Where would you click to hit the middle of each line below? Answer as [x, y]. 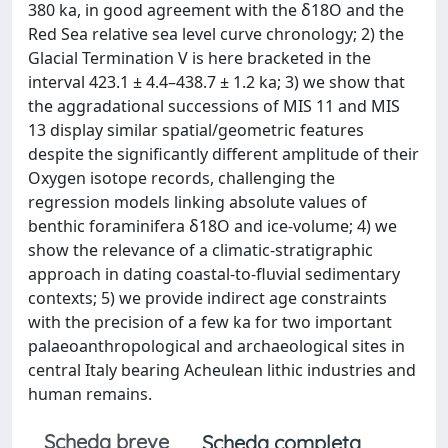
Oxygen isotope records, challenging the [181, 178]
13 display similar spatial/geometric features [196, 130]
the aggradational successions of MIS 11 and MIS [214, 106]
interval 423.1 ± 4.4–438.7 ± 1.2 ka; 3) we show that [216, 82]
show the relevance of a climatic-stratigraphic [200, 250]
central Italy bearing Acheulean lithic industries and [222, 370]
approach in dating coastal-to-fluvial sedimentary [214, 274]
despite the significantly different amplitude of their [223, 154]
